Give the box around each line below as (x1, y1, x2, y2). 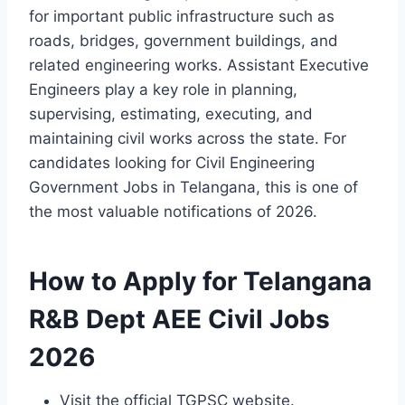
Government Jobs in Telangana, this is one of (29, 178, 358, 197)
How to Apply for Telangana (29, 266, 372, 297)
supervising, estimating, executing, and (29, 105, 313, 124)
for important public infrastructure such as (29, 7, 334, 26)
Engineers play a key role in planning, (29, 80, 297, 99)
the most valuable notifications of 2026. (29, 202, 317, 221)
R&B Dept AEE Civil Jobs (29, 304, 330, 335)
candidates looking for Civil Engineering (29, 154, 315, 173)
